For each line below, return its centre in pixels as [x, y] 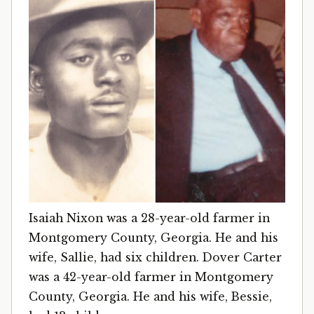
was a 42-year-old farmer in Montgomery [151, 277]
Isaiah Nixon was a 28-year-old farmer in [149, 218]
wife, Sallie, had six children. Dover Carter [155, 258]
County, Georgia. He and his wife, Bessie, [150, 297]
